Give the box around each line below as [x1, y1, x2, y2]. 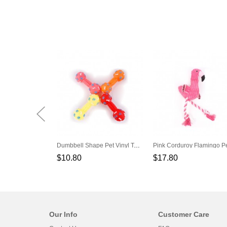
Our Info [49, 210, 78, 218]
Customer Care [158, 210, 209, 218]
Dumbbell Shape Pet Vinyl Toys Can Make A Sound [134, 142, 140, 149]
